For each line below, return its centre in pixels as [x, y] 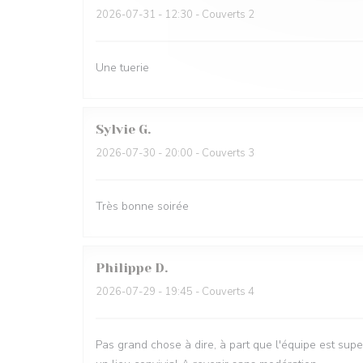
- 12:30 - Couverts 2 [205, 15]
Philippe [124, 268]
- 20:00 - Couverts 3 [205, 153]
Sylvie [115, 129]
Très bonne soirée [142, 206]
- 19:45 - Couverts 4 [205, 292]
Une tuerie [122, 68]
